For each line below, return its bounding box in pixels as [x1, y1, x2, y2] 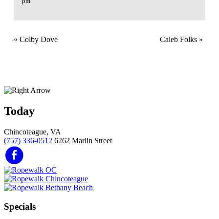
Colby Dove [18, 35, 58, 44]
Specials [4, 201, 36, 212]
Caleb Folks [160, 35, 199, 44]
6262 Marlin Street [54, 136, 112, 145]
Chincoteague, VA [4, 127, 61, 136]
